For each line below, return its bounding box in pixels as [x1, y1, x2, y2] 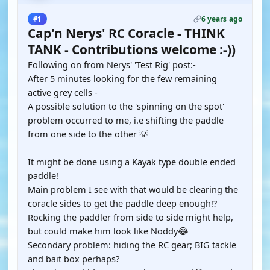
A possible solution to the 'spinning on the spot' [28, 100, 224, 112]
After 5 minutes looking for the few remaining [28, 72, 217, 84]
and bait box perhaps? [28, 253, 119, 265]
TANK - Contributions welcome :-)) [28, 41, 236, 58]
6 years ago [201, 14, 242, 24]
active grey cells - [28, 86, 98, 98]
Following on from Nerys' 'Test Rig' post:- [28, 58, 196, 71]
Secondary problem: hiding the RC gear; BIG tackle [28, 239, 236, 251]
